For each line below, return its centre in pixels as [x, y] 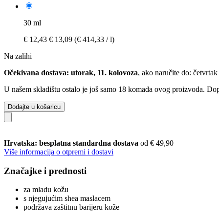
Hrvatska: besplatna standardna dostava [72, 143]
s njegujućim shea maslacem [67, 198]
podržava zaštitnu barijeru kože [71, 207]
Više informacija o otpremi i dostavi [59, 152]
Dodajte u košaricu [34, 107]
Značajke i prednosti [45, 171]
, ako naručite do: [165, 72]
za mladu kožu [46, 190]
